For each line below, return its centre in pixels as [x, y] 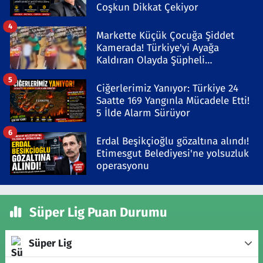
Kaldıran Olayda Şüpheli [151, 60]
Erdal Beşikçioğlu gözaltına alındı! [173, 141]
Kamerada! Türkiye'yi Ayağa [158, 48]
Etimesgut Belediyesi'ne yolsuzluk [173, 154]
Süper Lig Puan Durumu [97, 213]
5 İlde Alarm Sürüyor [143, 113]
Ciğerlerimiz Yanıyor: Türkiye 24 [167, 89]
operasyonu [123, 166]
